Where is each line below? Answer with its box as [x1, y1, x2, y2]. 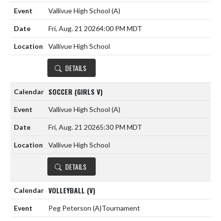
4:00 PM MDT [100, 24, 142, 33]
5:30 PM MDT [100, 123, 142, 132]
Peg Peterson [48, 204, 93, 213]
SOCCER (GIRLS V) [48, 86, 103, 97]
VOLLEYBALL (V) [48, 184, 95, 195]
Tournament [102, 204, 140, 213]
